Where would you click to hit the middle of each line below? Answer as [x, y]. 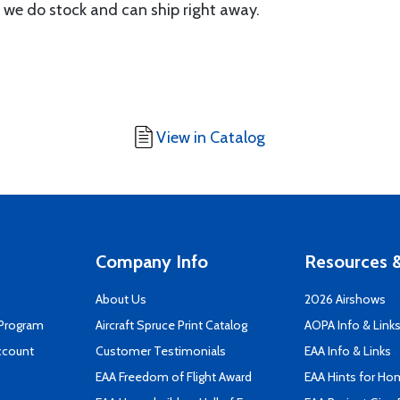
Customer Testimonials [161, 351]
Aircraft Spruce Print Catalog [171, 325]
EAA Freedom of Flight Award [174, 377]
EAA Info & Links [348, 351]
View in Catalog [211, 137]
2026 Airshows [345, 299]
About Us [121, 299]
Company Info [152, 262]
